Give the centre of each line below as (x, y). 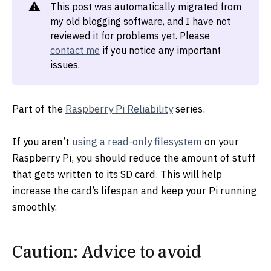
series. (189, 109)
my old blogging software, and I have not (140, 21)
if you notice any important (160, 50)
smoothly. (34, 207)
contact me (75, 50)
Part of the (39, 109)
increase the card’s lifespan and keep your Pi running (135, 191)
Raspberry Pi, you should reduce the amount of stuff (134, 158)
